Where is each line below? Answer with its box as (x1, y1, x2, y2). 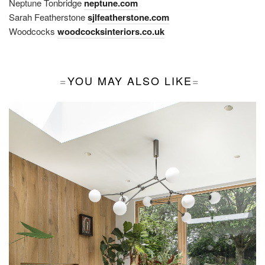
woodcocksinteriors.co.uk (57, 24, 164, 38)
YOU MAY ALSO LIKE (67, 73, 193, 89)
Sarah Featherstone (9, 10, 88, 23)
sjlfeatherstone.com (88, 10, 169, 24)
